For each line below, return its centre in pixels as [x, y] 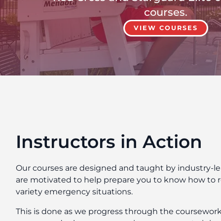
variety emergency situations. [74, 192]
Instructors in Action [109, 142]
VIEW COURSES [166, 28]
